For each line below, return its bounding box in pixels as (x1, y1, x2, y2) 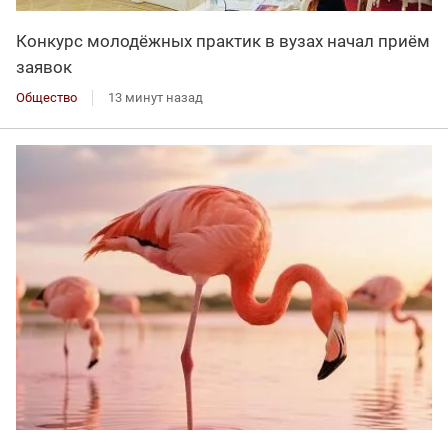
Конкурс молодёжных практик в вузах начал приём (16, 30, 430, 51)
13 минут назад (108, 89, 203, 105)
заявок (16, 56, 72, 77)
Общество (16, 89, 77, 105)
